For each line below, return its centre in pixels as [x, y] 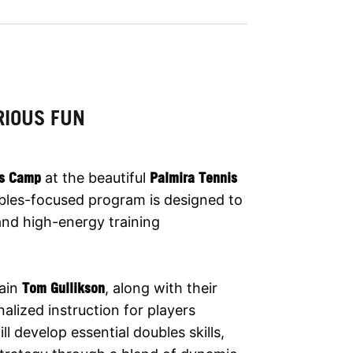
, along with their [161, 288]
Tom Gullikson [63, 288]
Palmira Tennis [193, 177]
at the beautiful [95, 177]
